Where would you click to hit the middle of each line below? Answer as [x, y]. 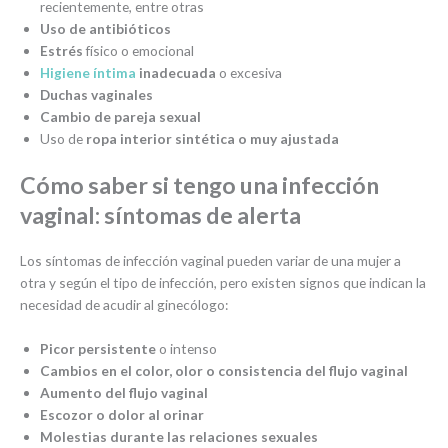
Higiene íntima [88, 72]
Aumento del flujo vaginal [124, 393]
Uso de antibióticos [105, 28]
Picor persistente [98, 349]
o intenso [186, 349]
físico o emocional [138, 50]
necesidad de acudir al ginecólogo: [124, 305]
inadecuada [176, 72]
